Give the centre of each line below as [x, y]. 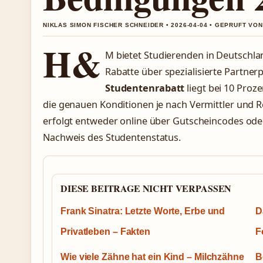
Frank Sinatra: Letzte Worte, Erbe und [143, 211]
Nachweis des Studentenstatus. [112, 137]
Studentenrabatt [145, 88]
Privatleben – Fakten [105, 232]
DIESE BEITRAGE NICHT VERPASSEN [146, 188]
